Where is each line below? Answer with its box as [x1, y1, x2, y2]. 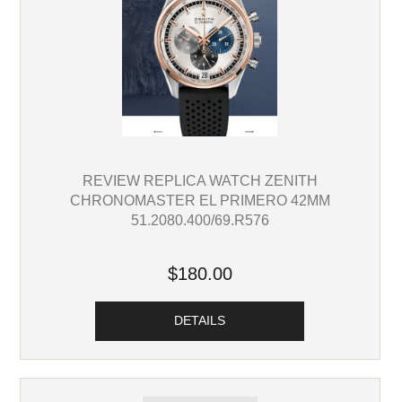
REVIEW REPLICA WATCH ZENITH [82, 171, 318, 188]
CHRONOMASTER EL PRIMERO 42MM [69, 191, 330, 208]
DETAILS [174, 314, 226, 328]
